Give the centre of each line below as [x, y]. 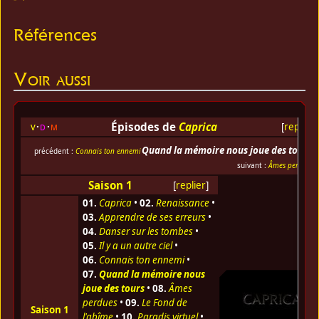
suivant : [252, 166]
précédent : [54, 151]
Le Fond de [164, 303]
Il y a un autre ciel [135, 246]
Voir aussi [52, 79]
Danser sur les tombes [146, 232]
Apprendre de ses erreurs [152, 218]
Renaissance [182, 203]
